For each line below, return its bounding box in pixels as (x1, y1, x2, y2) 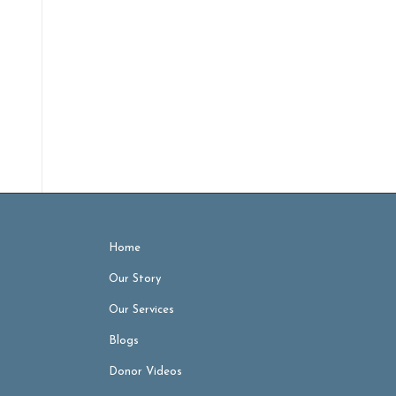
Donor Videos (109, 365, 183, 377)
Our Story (109, 272, 162, 285)
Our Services (109, 303, 175, 316)
